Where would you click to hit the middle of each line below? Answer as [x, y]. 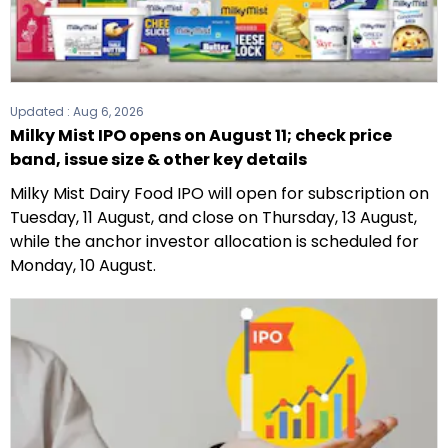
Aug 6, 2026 [108, 112]
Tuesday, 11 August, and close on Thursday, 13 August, [213, 218]
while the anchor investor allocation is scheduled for [214, 242]
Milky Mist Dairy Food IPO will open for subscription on [219, 194]
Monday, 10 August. [83, 266]
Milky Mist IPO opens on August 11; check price [201, 136]
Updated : [41, 112]
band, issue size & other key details [158, 160]
